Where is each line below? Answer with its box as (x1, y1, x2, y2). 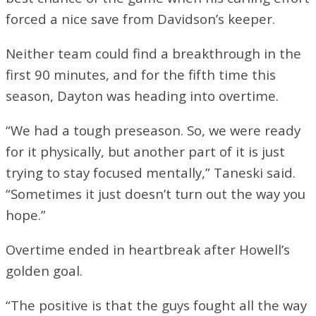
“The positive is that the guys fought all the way (6, 296, 307, 314)
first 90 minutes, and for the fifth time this (6, 65, 276, 83)
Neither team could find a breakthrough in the (6, 44, 301, 62)
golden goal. (6, 261, 83, 279)
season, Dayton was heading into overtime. (6, 86, 279, 104)
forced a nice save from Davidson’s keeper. (6, 9, 275, 28)
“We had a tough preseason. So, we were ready (6, 121, 300, 139)
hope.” (6, 205, 46, 224)
